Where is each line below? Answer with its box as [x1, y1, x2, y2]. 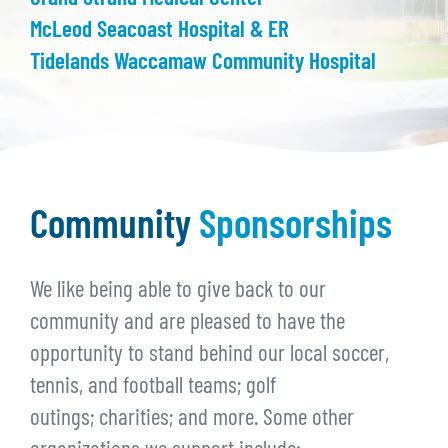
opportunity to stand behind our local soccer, [30, 344, 389, 368]
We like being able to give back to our [30, 280, 326, 304]
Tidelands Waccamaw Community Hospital [30, 51, 376, 75]
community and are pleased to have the [30, 312, 345, 336]
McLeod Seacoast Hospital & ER [30, 19, 289, 43]
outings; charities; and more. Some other [30, 408, 354, 432]
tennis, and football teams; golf [30, 376, 276, 400]
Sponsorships [199, 208, 392, 249]
